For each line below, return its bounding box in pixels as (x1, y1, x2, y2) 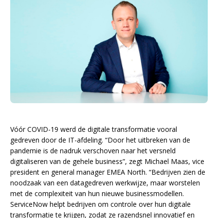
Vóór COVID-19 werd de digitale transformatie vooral (10, 125, 178, 134)
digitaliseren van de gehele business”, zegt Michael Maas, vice (10, 157, 205, 166)
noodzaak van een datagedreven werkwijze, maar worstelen (10, 178, 200, 188)
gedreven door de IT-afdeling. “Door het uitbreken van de (10, 135, 191, 145)
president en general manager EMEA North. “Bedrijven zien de (10, 167, 206, 177)
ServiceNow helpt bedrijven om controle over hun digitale (10, 200, 191, 209)
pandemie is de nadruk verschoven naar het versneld (10, 146, 176, 156)
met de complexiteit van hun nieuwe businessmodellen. (10, 189, 184, 199)
